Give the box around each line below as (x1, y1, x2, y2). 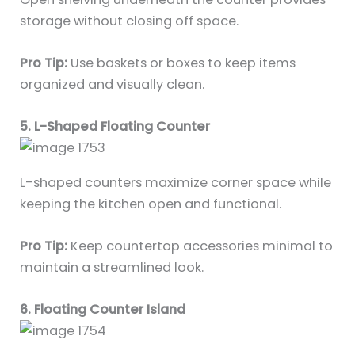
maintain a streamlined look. (20, 258, 204, 277)
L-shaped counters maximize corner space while (20, 173, 332, 192)
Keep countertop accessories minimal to (67, 236, 334, 255)
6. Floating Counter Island (20, 300, 186, 319)
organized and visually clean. (20, 74, 205, 94)
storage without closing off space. (20, 11, 239, 30)
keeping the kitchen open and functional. (20, 194, 282, 213)
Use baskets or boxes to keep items (67, 53, 296, 72)
